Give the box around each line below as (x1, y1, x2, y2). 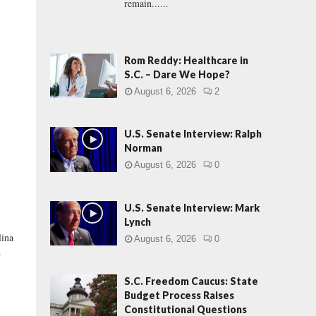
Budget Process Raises (124, 288, 234, 301)
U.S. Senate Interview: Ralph (124, 128, 262, 140)
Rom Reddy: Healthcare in (124, 54, 248, 66)
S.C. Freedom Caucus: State (124, 274, 258, 287)
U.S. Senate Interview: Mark (124, 201, 260, 214)
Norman (124, 142, 162, 154)
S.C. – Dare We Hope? (124, 68, 230, 80)
